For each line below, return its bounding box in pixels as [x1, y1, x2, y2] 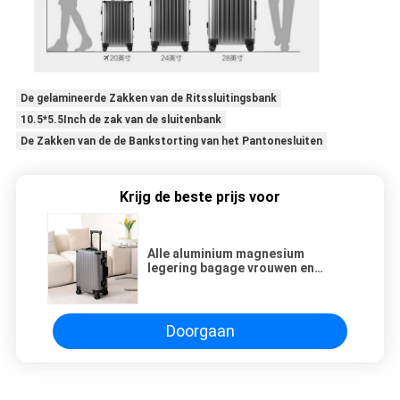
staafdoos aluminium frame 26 [147, 288, 329, 304]
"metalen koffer [147, 303, 241, 318]
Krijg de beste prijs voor [120, 187, 280, 205]
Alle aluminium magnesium [147, 246, 304, 261]
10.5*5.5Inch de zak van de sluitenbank [20, 112, 221, 126]
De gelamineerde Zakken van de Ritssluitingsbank [20, 91, 277, 104]
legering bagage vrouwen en [147, 260, 314, 275]
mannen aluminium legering [147, 274, 310, 289]
